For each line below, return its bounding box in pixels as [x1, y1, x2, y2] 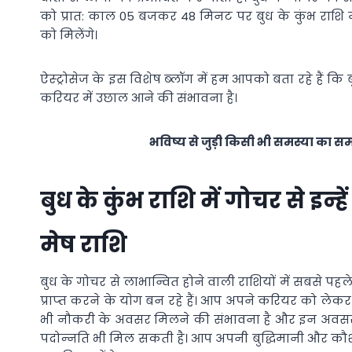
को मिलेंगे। [40, 26, 97, 43]
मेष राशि [40, 229, 127, 260]
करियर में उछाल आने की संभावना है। [40, 89, 237, 106]
